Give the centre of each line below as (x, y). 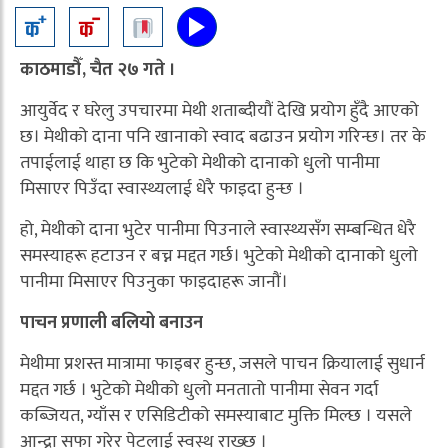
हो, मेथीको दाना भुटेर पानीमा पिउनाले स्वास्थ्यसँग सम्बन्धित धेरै (218, 230)
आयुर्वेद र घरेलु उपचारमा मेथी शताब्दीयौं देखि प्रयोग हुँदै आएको (219, 111)
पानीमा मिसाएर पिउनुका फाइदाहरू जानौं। (154, 282)
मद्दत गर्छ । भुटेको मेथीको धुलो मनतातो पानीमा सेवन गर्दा (199, 390)
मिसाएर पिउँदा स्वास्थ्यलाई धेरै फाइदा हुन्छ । (162, 189)
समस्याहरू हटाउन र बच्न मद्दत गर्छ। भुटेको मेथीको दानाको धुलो (219, 256)
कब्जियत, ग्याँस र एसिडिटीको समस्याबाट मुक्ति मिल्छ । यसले (216, 416)
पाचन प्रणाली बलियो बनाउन (111, 323)
